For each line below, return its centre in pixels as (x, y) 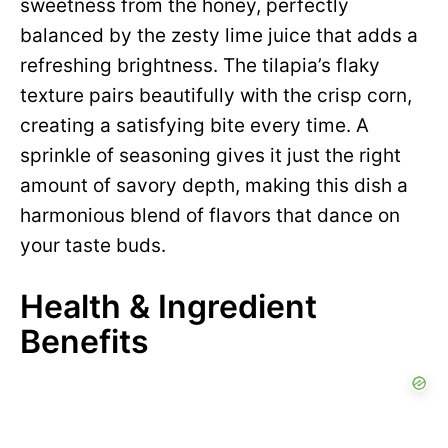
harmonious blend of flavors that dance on (210, 215)
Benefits (84, 341)
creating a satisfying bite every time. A (194, 125)
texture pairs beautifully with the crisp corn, (216, 95)
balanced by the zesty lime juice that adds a (219, 35)
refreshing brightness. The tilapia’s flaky (200, 65)
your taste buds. (93, 245)
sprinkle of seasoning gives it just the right (210, 155)
